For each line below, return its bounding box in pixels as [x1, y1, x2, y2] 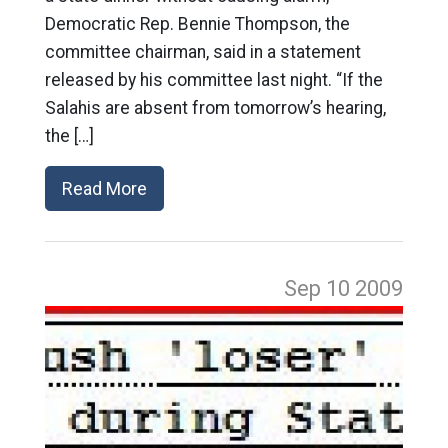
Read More [61, 177, 147, 199]
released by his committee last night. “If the [44, 69, 383, 90]
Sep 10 [284, 275, 356, 301]
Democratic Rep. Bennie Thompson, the [44, 13, 350, 34]
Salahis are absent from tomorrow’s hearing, [44, 97, 386, 118]
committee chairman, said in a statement [44, 41, 361, 62]
